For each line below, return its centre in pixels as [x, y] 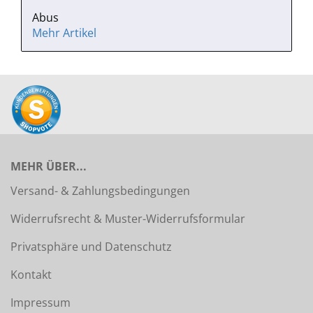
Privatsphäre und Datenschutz [91, 247]
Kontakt [31, 275]
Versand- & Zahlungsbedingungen [100, 191]
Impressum [41, 303]
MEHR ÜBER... [49, 166]
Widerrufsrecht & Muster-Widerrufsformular [128, 219]
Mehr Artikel [64, 33]
